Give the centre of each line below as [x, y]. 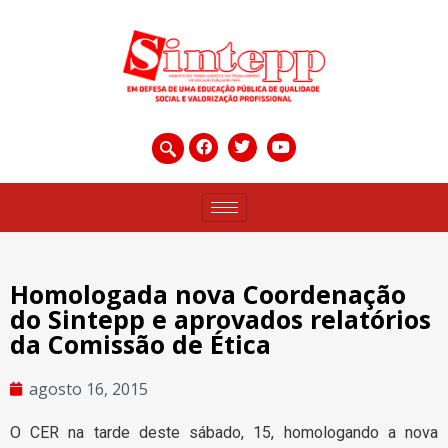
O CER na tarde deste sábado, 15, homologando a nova [224, 432]
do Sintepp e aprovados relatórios [220, 318]
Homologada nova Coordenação [208, 293]
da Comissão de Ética [140, 343]
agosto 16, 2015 [88, 388]
